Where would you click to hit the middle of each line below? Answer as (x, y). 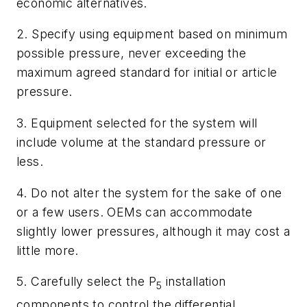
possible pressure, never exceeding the (132, 53)
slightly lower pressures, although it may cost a (153, 231)
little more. (48, 250)
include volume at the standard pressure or (142, 143)
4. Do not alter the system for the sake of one (149, 193)
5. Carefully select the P (86, 282)
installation (194, 282)
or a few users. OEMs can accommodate (135, 212)
